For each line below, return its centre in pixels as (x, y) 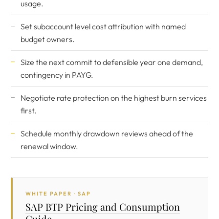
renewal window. (49, 146)
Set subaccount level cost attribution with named (103, 26)
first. (29, 110)
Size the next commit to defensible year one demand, (112, 62)
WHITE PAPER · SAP (58, 194)
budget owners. (48, 39)
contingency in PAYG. (57, 75)
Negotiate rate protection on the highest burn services (114, 98)
